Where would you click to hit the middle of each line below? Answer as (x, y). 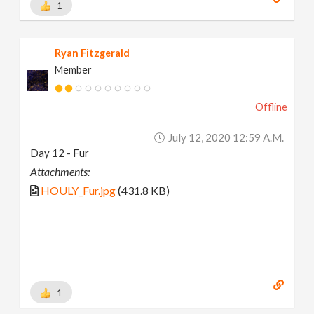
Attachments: (60, 172)
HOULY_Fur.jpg (78, 191)
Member (74, 70)
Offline (271, 107)
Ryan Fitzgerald (93, 53)
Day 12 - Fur (60, 153)
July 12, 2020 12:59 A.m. (226, 138)
